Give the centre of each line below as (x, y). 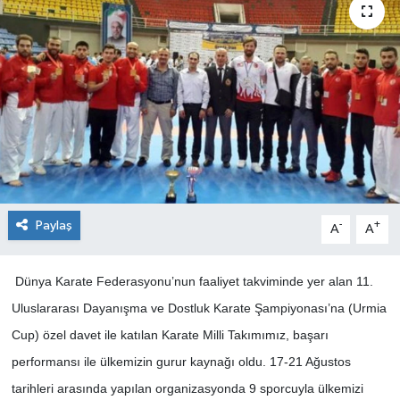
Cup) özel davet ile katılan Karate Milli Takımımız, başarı (170, 334)
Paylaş (54, 225)
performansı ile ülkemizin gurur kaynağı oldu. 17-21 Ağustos (181, 361)
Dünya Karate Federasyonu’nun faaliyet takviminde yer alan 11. (192, 281)
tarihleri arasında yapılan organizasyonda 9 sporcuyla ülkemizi (187, 388)
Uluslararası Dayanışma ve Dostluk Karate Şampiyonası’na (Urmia (199, 308)
